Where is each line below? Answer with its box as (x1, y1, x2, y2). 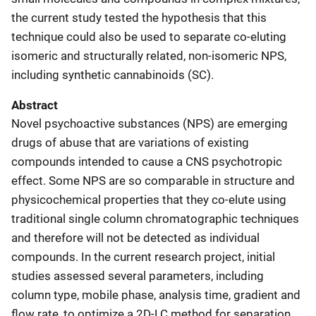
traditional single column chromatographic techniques (11, 211, 299, 226)
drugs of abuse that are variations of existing (11, 135, 249, 150)
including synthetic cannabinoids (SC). (11, 67, 214, 82)
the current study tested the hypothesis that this (11, 10, 267, 25)
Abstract (11, 97, 58, 112)
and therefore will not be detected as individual (11, 230, 260, 245)
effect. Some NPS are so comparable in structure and (11, 173, 295, 188)
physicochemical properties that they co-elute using (11, 192, 286, 207)
